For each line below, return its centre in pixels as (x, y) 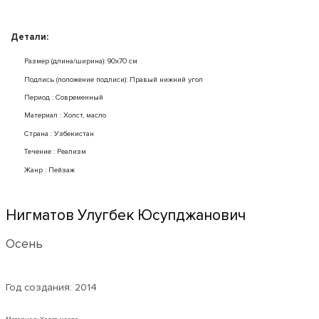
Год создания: (40, 288)
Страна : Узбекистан (59, 133)
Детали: (30, 37)
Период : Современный (63, 98)
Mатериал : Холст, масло (65, 115)
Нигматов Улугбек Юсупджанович (125, 215)
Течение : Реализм (55, 152)
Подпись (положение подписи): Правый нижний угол (113, 79)
